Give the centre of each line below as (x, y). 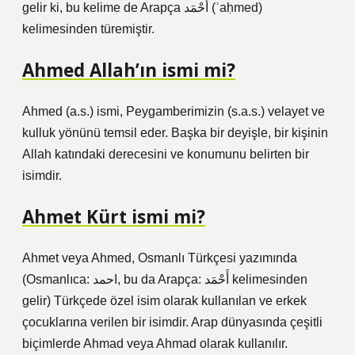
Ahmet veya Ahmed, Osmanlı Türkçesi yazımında (160, 258)
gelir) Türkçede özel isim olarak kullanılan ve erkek (164, 301)
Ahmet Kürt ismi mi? (114, 217)
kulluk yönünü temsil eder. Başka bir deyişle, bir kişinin (175, 133)
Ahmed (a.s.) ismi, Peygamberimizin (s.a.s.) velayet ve (174, 111)
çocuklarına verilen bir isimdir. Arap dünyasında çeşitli (172, 322)
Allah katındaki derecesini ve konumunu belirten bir (166, 154)
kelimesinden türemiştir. (88, 29)
